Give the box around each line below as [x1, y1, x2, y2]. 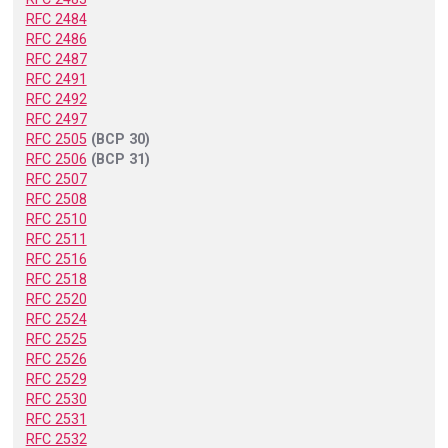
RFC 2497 [25, 110, 87, 127]
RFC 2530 [25, 390, 87, 407]
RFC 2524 [25, 310, 87, 327]
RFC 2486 [25, 30, 87, 47]
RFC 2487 [25, 50, 87, 67]
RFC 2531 [25, 410, 87, 427]
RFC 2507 [25, 170, 87, 187]
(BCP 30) [90, 130, 150, 147]
